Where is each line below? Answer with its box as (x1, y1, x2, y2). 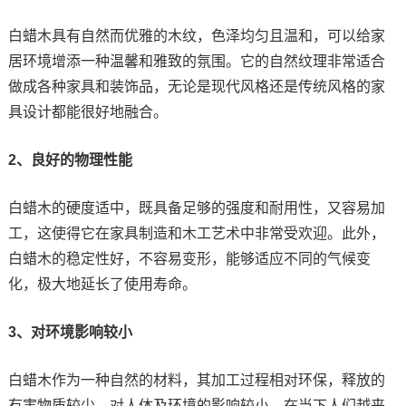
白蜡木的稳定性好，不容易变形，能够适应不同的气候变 (7, 250, 371, 266)
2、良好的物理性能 (7, 151, 132, 168)
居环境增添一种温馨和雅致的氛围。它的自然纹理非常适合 (7, 53, 385, 69)
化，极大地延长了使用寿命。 (7, 275, 197, 292)
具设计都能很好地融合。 (7, 103, 168, 120)
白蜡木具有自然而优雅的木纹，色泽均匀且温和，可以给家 (7, 27, 385, 43)
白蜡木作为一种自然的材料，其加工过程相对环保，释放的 (7, 372, 385, 388)
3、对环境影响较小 (7, 324, 132, 340)
